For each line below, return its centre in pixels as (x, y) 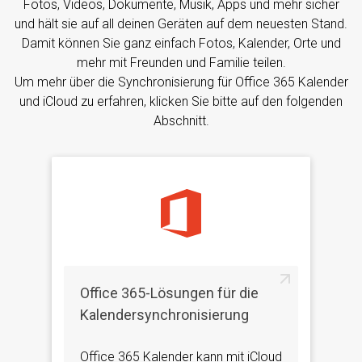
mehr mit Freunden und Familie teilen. (181, 62)
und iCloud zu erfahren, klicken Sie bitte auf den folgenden (181, 101)
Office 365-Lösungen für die (169, 293)
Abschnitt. (181, 120)
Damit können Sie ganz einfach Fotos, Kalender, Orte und (181, 43)
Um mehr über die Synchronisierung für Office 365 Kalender (181, 82)
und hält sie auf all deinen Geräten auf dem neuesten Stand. (181, 23)
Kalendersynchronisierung (164, 314)
